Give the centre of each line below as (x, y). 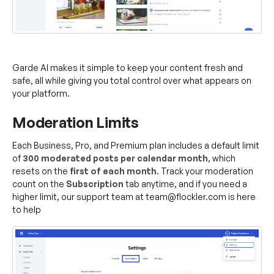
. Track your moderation (205, 171)
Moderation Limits (76, 122)
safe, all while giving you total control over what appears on (132, 80)
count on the (39, 184)
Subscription (95, 184)
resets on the (41, 171)
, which (222, 158)
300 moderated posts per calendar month (115, 158)
